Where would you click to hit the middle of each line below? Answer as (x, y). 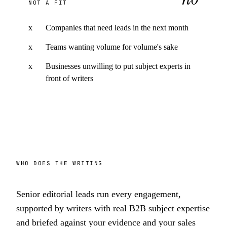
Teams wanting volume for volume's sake (112, 47)
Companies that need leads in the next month (117, 28)
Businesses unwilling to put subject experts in (118, 66)
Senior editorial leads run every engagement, (99, 194)
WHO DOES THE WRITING (60, 163)
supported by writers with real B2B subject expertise (113, 208)
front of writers (69, 78)
